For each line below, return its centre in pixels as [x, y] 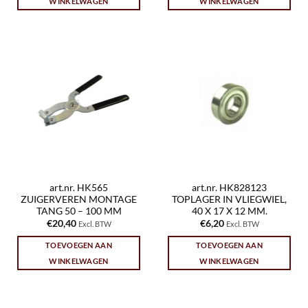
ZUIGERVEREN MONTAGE [79, 199]
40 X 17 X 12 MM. [229, 211]
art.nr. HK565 [79, 187]
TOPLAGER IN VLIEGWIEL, [229, 199]
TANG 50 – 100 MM [79, 211]
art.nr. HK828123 [229, 187]
